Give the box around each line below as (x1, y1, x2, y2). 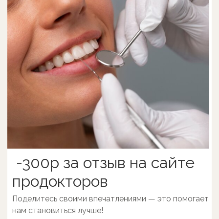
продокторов (12, 172, 108, 190)
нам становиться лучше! (12, 206, 103, 215)
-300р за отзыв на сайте (12, 153, 195, 172)
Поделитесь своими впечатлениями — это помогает (12, 194, 209, 203)
